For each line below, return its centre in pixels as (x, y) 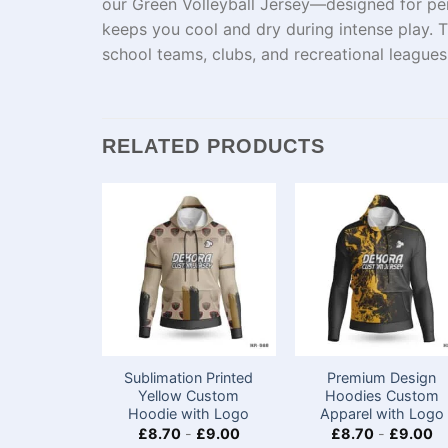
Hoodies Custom (381, 396)
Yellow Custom (189, 396)
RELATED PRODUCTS (213, 145)
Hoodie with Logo (189, 414)
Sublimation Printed (189, 378)
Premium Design (382, 378)
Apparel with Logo (381, 414)
